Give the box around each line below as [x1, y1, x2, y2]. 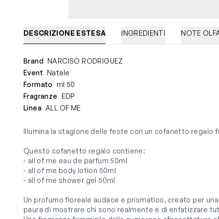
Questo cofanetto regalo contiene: [23, 147, 146, 155]
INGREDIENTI [121, 29, 166, 38]
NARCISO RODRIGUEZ [47, 57, 123, 66]
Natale [47, 68, 70, 77]
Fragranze [23, 92, 58, 101]
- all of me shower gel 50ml [23, 176, 115, 185]
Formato [23, 80, 53, 89]
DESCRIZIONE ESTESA [23, 29, 106, 38]
